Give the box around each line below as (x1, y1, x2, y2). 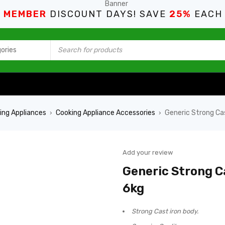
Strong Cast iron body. (132, 207, 198, 215)
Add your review (123, 149, 173, 156)
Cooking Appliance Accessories (56, 108, 155, 117)
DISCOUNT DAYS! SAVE (47, 9, 169, 20)
